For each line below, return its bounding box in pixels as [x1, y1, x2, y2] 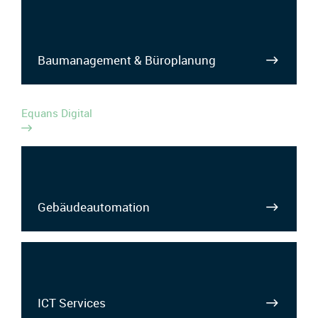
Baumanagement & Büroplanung [37, 51, 216, 68]
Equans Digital [21, 106, 92, 121]
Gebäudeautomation [37, 198, 150, 215]
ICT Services [37, 294, 106, 311]
